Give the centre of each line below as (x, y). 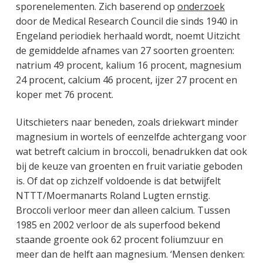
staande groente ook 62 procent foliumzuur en (119, 240)
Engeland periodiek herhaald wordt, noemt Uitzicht (128, 36)
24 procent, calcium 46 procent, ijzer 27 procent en (126, 80)
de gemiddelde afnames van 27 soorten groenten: (125, 51)
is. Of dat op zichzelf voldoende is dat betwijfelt (118, 181)
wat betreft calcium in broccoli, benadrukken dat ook (131, 152)
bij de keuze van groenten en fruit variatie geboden (129, 166)
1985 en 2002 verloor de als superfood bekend (118, 225)
